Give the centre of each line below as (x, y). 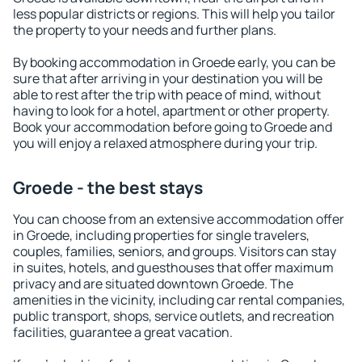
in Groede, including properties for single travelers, (161, 235)
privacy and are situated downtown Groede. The (153, 284)
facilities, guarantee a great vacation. (123, 332)
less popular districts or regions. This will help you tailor (174, 14)
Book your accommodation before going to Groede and (173, 127)
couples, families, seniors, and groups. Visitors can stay (175, 251)
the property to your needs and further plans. (145, 30)
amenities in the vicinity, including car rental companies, (179, 300)
